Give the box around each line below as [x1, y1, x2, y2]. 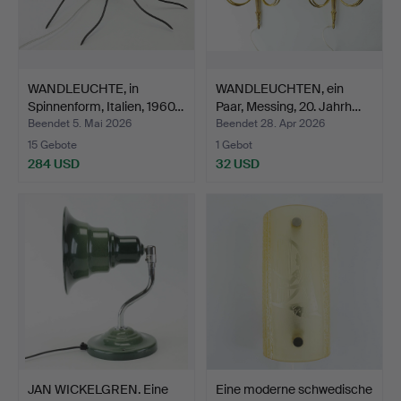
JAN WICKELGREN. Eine [28, 380, 168, 397]
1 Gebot [216, 137, 252, 152]
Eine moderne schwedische [216, 380, 372, 397]
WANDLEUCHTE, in [28, 80, 139, 97]
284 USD [28, 155, 80, 172]
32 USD [216, 155, 260, 172]
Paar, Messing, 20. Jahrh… [216, 98, 361, 115]
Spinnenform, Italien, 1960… [28, 98, 183, 115]
